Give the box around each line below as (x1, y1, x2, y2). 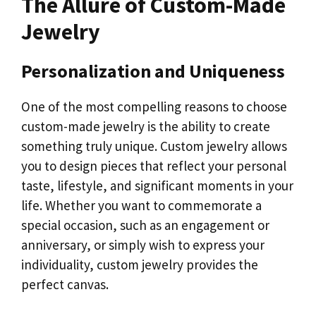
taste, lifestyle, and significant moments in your (21, 176, 293, 194)
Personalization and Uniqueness (21, 59, 285, 83)
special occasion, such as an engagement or (21, 216, 269, 233)
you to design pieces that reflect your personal (21, 157, 286, 174)
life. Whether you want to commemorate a (21, 196, 262, 214)
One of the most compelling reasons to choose (21, 97, 287, 115)
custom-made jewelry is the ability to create (21, 117, 270, 135)
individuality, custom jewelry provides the (21, 255, 258, 273)
